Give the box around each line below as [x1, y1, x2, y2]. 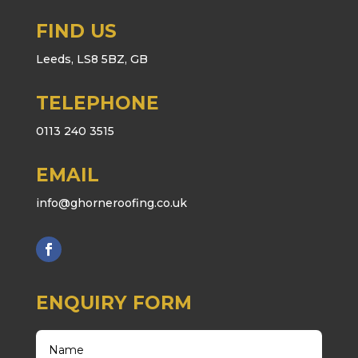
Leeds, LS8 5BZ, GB [35, 51, 148, 66]
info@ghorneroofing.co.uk [35, 195, 187, 210]
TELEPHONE [35, 91, 159, 114]
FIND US [35, 19, 117, 42]
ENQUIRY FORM [35, 291, 192, 314]
